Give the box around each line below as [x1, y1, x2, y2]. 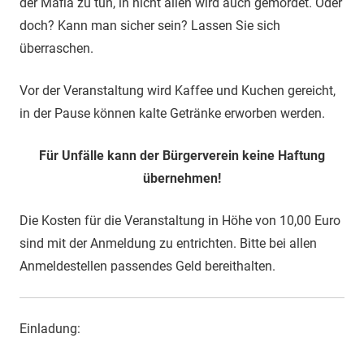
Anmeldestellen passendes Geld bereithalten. [19, 258, 275, 274]
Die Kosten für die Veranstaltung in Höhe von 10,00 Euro [19, 212, 340, 228]
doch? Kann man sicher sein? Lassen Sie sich [19, 17, 280, 33]
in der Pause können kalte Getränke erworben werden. [19, 105, 325, 121]
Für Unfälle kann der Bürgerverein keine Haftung [39, 147, 325, 163]
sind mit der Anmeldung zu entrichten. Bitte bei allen [19, 235, 317, 251]
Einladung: [19, 320, 80, 336]
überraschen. [19, 40, 93, 56]
